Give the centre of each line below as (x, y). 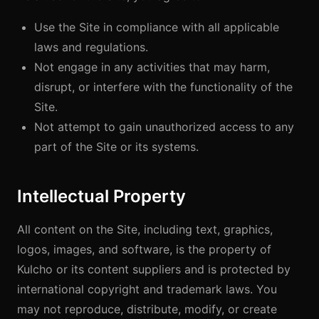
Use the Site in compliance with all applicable (157, 27)
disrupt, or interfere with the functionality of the (163, 87)
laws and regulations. (91, 47)
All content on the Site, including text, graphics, (145, 229)
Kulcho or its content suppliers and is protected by (154, 269)
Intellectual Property (101, 196)
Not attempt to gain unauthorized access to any (164, 127)
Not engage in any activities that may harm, (152, 67)
